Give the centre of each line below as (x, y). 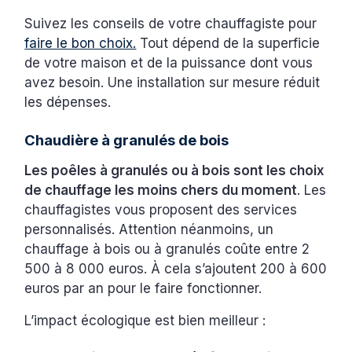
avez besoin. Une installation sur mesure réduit (172, 82)
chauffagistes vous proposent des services (161, 209)
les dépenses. (70, 102)
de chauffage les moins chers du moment (161, 190)
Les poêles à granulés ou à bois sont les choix (175, 170)
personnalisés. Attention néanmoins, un (149, 229)
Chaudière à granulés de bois (127, 139)
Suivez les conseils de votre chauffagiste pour (171, 23)
